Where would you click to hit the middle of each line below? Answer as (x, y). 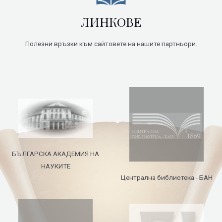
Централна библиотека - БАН (166, 177)
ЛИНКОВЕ (111, 22)
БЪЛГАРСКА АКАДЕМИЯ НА (55, 153)
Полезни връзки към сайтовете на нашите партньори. (111, 44)
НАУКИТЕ (55, 166)
